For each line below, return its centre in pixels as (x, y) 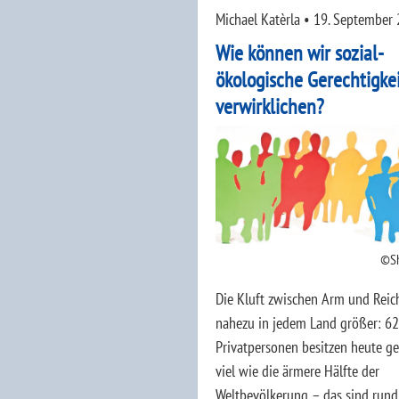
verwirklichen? (270, 106)
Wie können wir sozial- (300, 53)
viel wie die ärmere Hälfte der (297, 370)
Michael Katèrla (258, 19)
